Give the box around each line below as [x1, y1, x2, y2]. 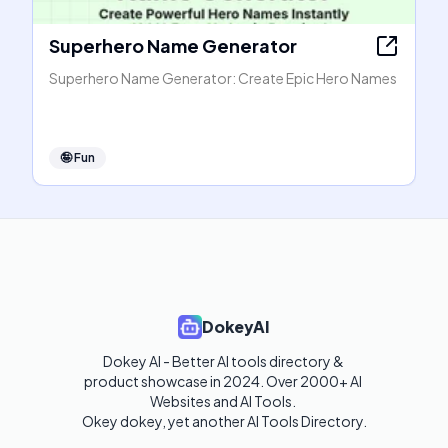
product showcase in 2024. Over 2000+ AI [84, 372, 362, 390]
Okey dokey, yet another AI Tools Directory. [81, 412, 367, 430]
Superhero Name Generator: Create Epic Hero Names [49, 69, 397, 87]
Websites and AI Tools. [150, 392, 298, 410]
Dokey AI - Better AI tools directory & [102, 352, 344, 370]
